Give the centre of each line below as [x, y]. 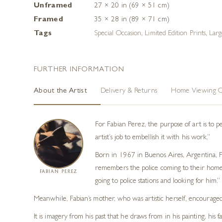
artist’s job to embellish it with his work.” [153, 138]
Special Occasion [118, 34]
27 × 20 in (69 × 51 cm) [132, 6]
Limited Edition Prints [175, 34]
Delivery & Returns [129, 91]
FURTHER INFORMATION [79, 70]
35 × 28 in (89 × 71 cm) [132, 20]
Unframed [53, 6]
